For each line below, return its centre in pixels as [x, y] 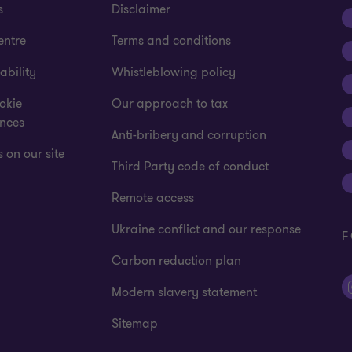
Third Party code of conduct [191, 167]
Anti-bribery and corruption [189, 135]
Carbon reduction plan [177, 261]
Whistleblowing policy [174, 72]
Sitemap [135, 324]
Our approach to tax [170, 104]
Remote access [153, 198]
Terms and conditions [172, 41]
